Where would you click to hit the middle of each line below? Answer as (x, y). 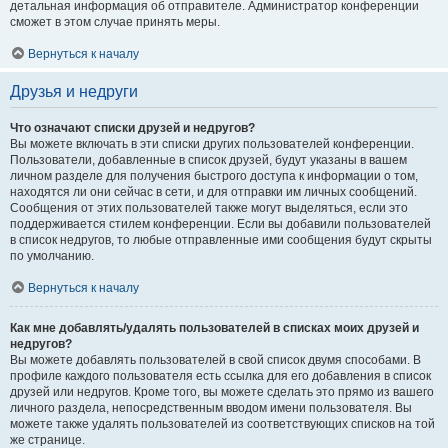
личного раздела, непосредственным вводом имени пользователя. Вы (211, 408)
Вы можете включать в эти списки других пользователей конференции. (212, 144)
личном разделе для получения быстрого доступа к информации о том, (214, 176)
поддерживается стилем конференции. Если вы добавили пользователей (220, 224)
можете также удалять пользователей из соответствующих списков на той (222, 424)
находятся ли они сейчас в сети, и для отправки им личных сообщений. (213, 192)
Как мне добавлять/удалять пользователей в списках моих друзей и (214, 328)
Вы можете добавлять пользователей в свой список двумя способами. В (215, 360)
